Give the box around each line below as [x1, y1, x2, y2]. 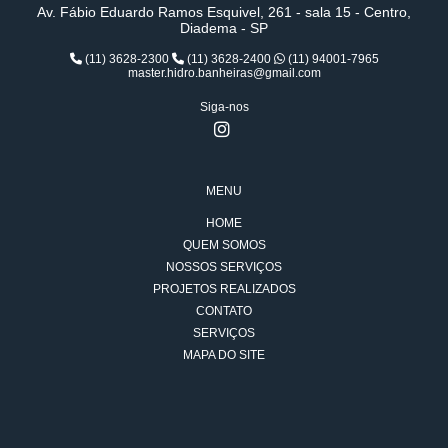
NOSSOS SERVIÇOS [166, 259, 282, 274]
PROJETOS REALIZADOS [152, 281, 296, 296]
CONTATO [196, 303, 252, 318]
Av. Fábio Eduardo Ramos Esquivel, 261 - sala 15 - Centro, [37, 3, 411, 20]
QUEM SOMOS [182, 237, 266, 252]
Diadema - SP [180, 19, 268, 36]
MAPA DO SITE [183, 347, 265, 362]
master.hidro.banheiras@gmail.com [127, 65, 321, 80]
